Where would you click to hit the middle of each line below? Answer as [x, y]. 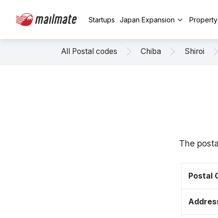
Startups [102, 19]
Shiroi [194, 51]
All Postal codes [89, 51]
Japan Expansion [147, 19]
